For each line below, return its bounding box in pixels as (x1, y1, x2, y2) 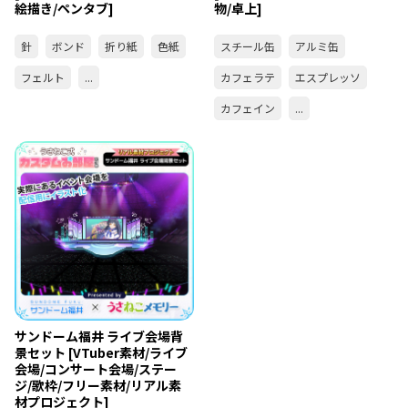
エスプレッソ (295, 69, 362, 86)
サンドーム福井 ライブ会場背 (15, 326, 183, 345)
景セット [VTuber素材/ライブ (15, 342, 188, 362)
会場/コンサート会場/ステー (15, 359, 177, 378)
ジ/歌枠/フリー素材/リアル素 (15, 375, 181, 394)
